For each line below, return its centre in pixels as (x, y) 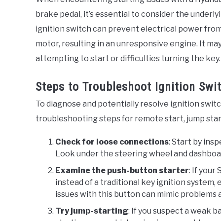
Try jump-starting (92, 211)
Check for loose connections (112, 142)
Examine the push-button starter (122, 171)
